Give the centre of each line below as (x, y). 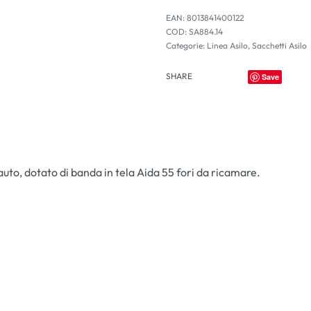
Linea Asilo (228, 46)
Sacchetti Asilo (280, 46)
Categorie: (187, 46)
